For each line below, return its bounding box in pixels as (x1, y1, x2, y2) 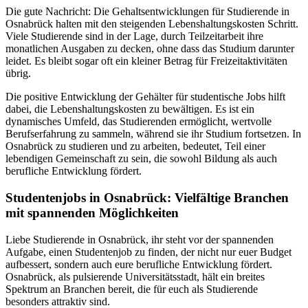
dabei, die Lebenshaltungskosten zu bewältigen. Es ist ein (5, 103, 254, 115)
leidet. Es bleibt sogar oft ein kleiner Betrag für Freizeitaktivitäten (5, 55, 287, 67)
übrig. (5, 67, 31, 80)
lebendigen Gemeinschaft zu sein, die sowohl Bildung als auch (5, 153, 277, 165)
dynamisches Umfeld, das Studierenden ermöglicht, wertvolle (5, 115, 272, 128)
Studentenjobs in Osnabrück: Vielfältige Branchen (5, 190, 289, 206)
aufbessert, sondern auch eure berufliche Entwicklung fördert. (5, 258, 272, 270)
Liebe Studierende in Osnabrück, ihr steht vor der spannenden (5, 233, 274, 245)
